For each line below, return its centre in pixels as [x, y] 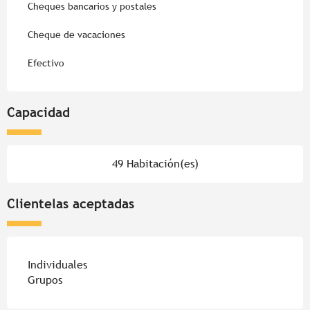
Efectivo [46, 63]
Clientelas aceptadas [71, 204]
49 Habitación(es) [155, 164]
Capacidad [38, 112]
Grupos [45, 280]
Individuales [57, 265]
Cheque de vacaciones [76, 35]
